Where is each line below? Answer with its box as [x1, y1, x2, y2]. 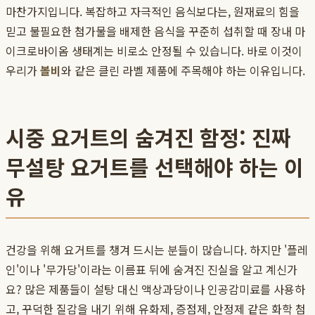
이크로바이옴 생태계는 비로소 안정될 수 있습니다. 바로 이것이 [6, 42, 302, 60]
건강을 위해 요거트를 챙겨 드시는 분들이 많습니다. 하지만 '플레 [6, 241, 308, 259]
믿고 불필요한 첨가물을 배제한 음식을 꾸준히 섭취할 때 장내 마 [6, 22, 305, 40]
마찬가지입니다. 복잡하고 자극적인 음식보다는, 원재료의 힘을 [6, 3, 300, 20]
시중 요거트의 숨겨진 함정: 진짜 [6, 122, 291, 153]
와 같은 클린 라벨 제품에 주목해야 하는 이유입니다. [61, 62, 305, 79]
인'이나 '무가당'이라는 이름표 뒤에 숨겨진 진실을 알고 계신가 [6, 261, 297, 278]
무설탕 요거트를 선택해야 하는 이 [6, 151, 304, 183]
